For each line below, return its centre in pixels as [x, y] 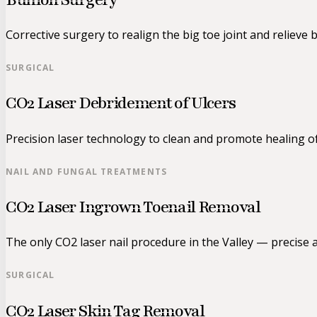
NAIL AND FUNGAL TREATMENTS [87, 171]
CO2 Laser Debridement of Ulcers [121, 103]
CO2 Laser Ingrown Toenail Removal [133, 207]
